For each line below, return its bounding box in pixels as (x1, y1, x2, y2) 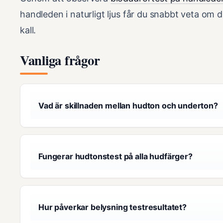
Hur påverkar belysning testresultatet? (38, 202, 187, 212)
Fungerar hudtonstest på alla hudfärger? (38, 151, 193, 161)
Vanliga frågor (20, 50, 100, 70)
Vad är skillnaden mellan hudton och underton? (38, 100, 218, 111)
